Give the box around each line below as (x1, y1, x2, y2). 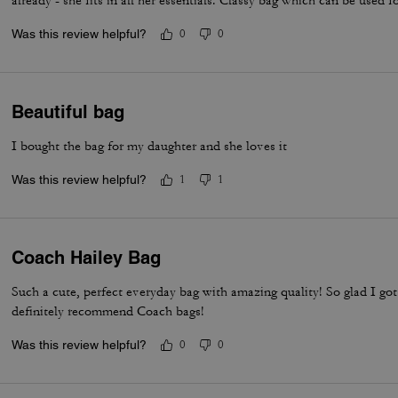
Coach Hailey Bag (12, 247, 162, 268)
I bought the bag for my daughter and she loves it (12, 138, 288, 155)
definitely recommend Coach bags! (12, 303, 205, 320)
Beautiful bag (12, 101, 125, 123)
